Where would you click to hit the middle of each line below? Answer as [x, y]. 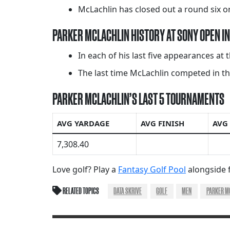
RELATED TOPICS [80, 191]
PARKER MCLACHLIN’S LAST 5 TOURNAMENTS [138, 99]
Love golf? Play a [85, 170]
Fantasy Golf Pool [152, 170]
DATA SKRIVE [128, 191]
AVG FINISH [162, 123]
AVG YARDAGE [83, 123]
